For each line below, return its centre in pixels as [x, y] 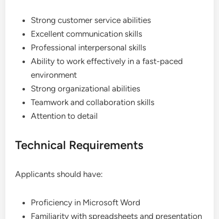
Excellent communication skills [87, 34]
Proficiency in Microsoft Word [86, 202]
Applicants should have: [59, 174]
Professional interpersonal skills [89, 47]
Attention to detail [65, 116]
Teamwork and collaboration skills [93, 102]
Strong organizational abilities [86, 88]
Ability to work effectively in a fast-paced [107, 61]
